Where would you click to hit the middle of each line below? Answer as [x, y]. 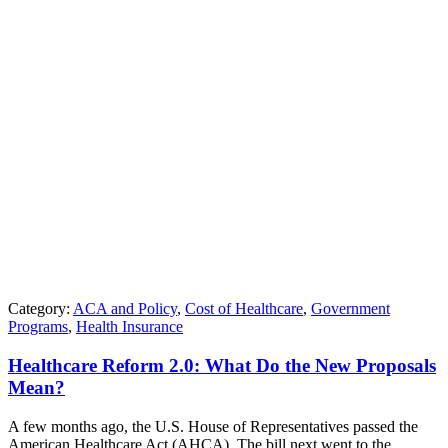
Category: [40, 309]
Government [350, 309]
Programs [38, 327]
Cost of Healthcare [244, 309]
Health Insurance [129, 327]
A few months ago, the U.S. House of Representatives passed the [213, 426]
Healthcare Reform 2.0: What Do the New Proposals [222, 365]
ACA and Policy [125, 309]
